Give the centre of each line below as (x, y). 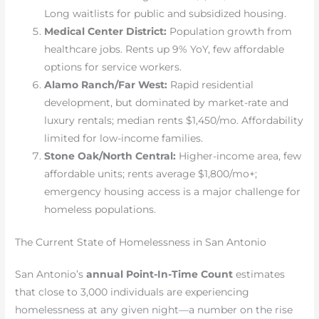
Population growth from (230, 31)
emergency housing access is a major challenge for (173, 191)
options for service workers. (113, 67)
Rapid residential (211, 84)
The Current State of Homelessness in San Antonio (141, 242)
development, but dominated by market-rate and (167, 102)
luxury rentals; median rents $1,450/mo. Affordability (174, 120)
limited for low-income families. (124, 138)
